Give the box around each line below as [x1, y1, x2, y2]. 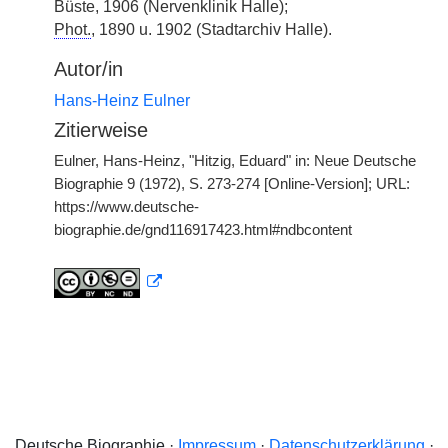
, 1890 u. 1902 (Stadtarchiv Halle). [91, 21, 332, 38]
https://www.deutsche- [54, 199, 199, 215]
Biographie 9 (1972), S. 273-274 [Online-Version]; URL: [54, 176, 410, 192]
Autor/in [54, 58, 123, 80]
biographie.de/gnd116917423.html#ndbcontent [54, 222, 352, 238]
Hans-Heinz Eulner [54, 92, 190, 109]
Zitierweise [54, 119, 148, 141]
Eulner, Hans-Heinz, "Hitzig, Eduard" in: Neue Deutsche [54, 153, 416, 169]
